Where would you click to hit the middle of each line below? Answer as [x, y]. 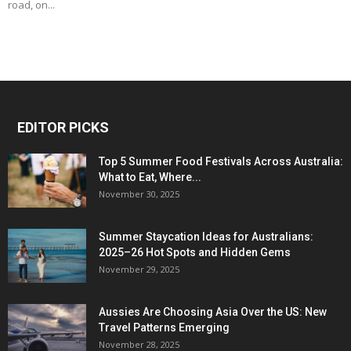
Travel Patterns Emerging [164, 328]
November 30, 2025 [139, 194]
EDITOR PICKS [63, 128]
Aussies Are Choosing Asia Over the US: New [213, 312]
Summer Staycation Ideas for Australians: [206, 237]
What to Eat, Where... [150, 177]
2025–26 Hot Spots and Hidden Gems [195, 253]
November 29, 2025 [139, 270]
